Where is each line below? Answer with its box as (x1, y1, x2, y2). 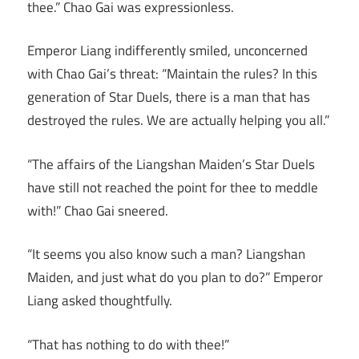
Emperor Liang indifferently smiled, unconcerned (27, 40, 308, 62)
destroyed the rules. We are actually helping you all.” (27, 110, 329, 131)
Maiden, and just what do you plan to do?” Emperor (27, 267, 323, 288)
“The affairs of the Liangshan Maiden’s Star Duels (27, 153, 315, 175)
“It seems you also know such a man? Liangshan (27, 244, 305, 265)
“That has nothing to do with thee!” (27, 333, 229, 355)
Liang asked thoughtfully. (27, 290, 172, 312)
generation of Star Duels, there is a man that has (27, 87, 310, 108)
